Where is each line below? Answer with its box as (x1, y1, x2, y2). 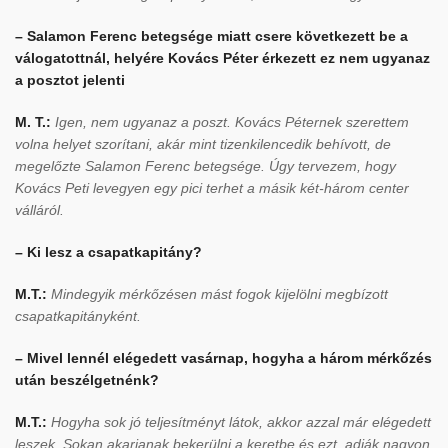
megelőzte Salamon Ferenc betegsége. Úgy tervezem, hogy (15, 158, 396, 174)
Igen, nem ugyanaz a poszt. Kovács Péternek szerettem (55, 114, 409, 130)
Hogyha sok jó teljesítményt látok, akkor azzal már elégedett (47, 414, 431, 430)
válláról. (15, 202, 68, 218)
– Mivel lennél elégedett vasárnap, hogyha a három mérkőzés (15, 350, 432, 366)
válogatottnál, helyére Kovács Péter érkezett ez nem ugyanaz (15, 50, 430, 66)
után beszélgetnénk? (15, 372, 159, 388)
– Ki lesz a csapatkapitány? (15, 244, 202, 260)
